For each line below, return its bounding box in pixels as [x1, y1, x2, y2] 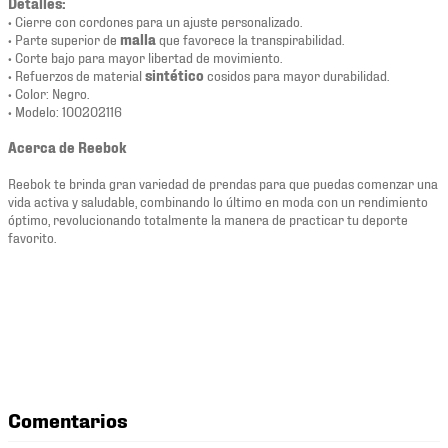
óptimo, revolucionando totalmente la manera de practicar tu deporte [8, 210, 408, 228]
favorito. [8, 228, 56, 246]
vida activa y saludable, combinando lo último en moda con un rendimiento [8, 192, 428, 210]
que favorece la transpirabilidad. [156, 30, 344, 48]
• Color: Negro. [8, 84, 89, 102]
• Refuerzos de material [8, 66, 142, 84]
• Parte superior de [8, 30, 120, 48]
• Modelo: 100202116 [8, 102, 122, 120]
